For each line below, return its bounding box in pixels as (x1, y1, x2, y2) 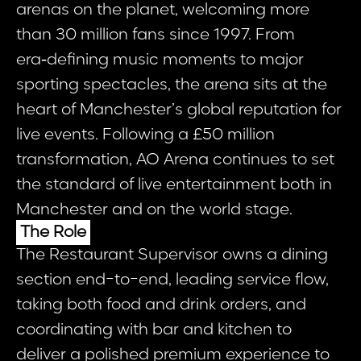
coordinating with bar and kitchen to (16, 322, 292, 338)
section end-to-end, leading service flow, (16, 272, 329, 288)
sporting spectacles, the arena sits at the (16, 77, 327, 93)
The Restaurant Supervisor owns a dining (16, 247, 328, 263)
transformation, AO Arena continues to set (16, 151, 334, 168)
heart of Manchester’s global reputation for (16, 102, 342, 118)
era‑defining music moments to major (16, 52, 304, 68)
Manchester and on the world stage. (16, 201, 293, 218)
